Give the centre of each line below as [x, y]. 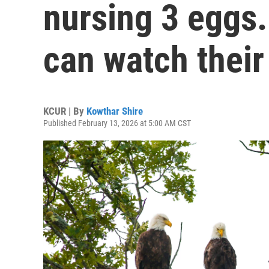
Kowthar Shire [115, 111]
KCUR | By [65, 111]
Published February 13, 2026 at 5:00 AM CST [117, 123]
